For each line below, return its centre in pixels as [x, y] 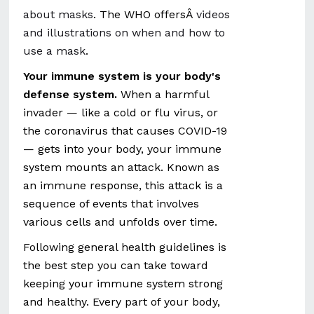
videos [213, 14]
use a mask [55, 51]
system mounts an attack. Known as [122, 167]
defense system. [70, 94]
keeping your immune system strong [123, 284]
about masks [59, 14]
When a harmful [163, 94]
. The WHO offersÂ [145, 14]
